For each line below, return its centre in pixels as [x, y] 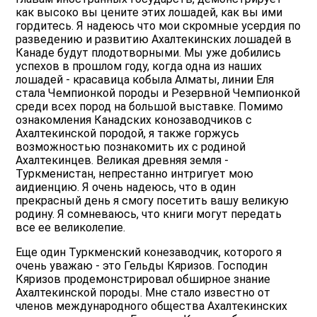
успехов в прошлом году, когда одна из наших [139, 67]
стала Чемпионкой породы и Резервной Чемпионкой [158, 93]
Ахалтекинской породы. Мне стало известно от [143, 293]
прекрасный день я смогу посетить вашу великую [152, 201]
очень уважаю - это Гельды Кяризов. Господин [142, 266]
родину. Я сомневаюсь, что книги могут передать [149, 214]
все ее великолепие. [71, 228]
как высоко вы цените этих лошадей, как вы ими [149, 13]
